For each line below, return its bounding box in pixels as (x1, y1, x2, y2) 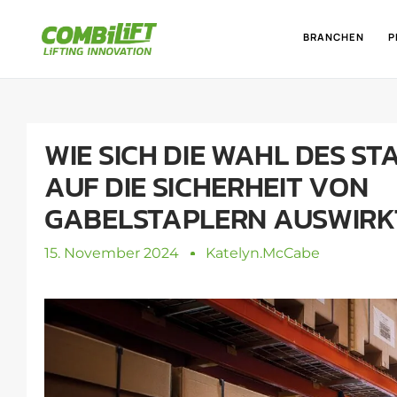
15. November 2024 (44, 245, 179, 261)
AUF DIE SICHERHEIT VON (44, 165, 369, 208)
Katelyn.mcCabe (206, 245, 320, 261)
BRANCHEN (303, 29, 365, 43)
